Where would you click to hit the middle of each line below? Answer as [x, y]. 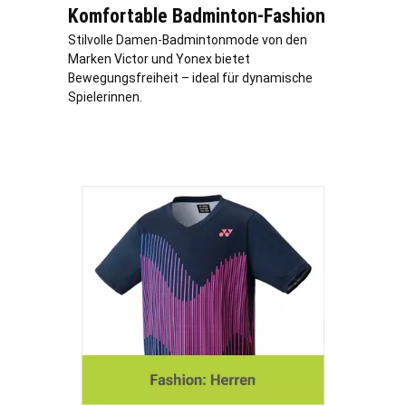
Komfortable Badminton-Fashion [197, 16]
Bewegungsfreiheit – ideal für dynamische [190, 78]
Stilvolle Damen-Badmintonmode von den [188, 40]
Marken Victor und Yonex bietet [159, 59]
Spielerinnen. [105, 97]
